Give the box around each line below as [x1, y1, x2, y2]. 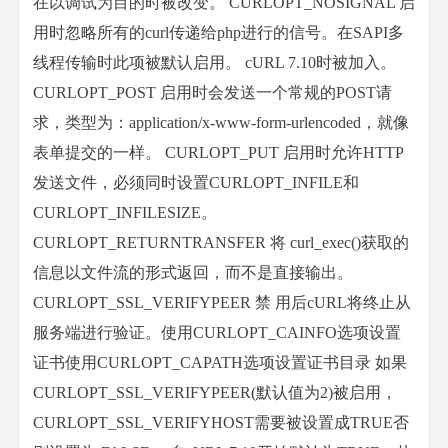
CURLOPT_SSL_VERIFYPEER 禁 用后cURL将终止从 [33, 294, 411, 311]
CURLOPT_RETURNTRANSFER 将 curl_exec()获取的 [33, 234, 409, 251]
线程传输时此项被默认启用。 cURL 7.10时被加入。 [33, 54, 396, 71]
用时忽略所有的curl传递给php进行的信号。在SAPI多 [33, 24, 404, 41]
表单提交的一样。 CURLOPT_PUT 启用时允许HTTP [33, 144, 404, 161]
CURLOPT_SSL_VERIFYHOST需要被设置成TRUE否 [33, 414, 409, 431]
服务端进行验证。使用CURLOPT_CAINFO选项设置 [33, 324, 401, 341]
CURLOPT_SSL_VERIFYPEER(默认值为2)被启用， [33, 384, 397, 401]
